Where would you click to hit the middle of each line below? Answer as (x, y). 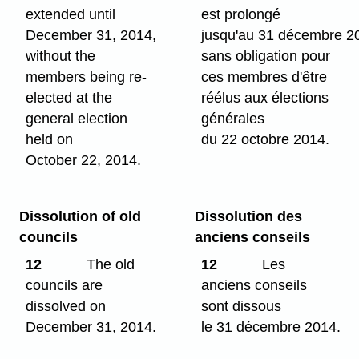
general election (77, 118)
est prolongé (241, 14)
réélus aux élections (265, 97)
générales (233, 118)
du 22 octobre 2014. (266, 139)
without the (61, 56)
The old (108, 265)
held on (50, 139)
